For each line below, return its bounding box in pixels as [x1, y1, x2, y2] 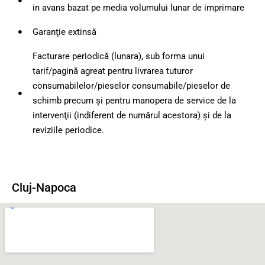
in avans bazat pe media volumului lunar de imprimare [32, 2, 244, 13]
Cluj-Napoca [12, 180, 76, 195]
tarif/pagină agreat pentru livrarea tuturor [32, 65, 193, 76]
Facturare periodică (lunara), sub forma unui [32, 50, 205, 62]
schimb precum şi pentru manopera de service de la [32, 95, 236, 106]
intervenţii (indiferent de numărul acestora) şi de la [32, 109, 231, 121]
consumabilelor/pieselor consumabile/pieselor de [32, 80, 230, 91]
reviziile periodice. [32, 124, 104, 135]
